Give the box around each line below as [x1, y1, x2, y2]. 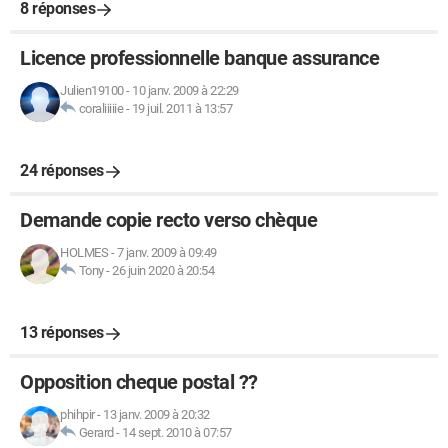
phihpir [60, 407, 95, 422]
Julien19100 [60, 83, 124, 98]
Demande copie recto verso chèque [20, 208, 317, 232]
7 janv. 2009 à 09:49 [116, 245, 217, 260]
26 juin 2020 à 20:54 [112, 263, 214, 278]
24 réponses [20, 161, 104, 180]
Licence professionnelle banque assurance [20, 46, 379, 70]
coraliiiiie [78, 101, 123, 116]
